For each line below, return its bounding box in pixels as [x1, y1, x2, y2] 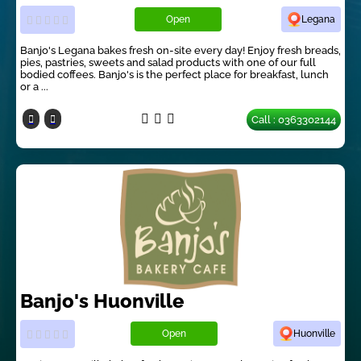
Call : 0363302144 [251, 113, 336, 126]
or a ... [20, 80, 48, 93]
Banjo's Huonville [20, 288, 185, 313]
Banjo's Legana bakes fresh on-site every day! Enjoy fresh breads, [20, 44, 341, 56]
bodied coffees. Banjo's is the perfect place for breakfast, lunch [20, 68, 329, 81]
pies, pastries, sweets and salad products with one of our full [20, 56, 316, 68]
